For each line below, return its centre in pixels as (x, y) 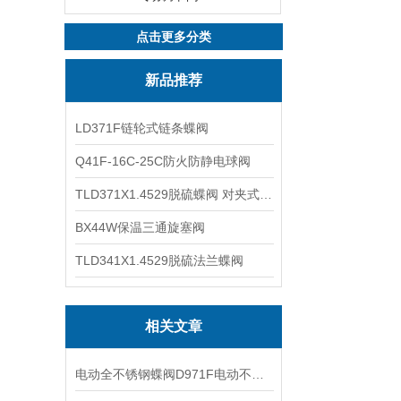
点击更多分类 (174, 37)
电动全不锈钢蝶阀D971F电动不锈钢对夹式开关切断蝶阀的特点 (258, 374)
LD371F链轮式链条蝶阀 (142, 128)
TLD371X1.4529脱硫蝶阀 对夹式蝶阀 (266, 194)
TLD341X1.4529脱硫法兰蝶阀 (159, 260)
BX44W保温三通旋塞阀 (140, 227)
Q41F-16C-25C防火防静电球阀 (163, 161)
